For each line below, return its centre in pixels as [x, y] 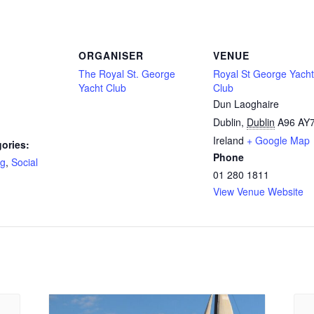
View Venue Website [258, 192]
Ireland [228, 141]
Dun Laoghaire [246, 104]
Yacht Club [102, 88]
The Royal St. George [127, 74]
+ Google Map [278, 141]
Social [25, 162]
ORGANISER [111, 56]
